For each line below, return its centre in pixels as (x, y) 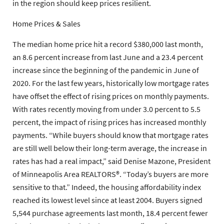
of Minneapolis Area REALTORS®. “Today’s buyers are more (110, 174)
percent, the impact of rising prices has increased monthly (109, 122)
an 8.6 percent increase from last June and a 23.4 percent (108, 57)
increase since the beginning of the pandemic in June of (106, 70)
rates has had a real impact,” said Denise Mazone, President (111, 161)
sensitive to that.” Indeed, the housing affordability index (107, 187)
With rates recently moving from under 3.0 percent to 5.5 (106, 109)
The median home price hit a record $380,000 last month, (108, 44)
